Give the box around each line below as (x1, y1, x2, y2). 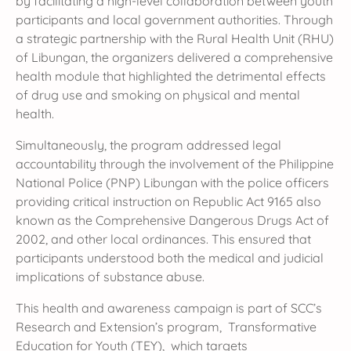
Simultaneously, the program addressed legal (16, 137, 281, 154)
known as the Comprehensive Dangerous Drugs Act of (16, 212, 329, 229)
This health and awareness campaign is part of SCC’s (16, 300, 322, 317)
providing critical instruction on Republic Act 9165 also (16, 194, 321, 210)
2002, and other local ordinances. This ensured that (16, 231, 311, 248)
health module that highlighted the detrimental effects (16, 68, 326, 85)
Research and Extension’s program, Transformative (16, 319, 317, 335)
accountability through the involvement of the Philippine (16, 156, 334, 172)
